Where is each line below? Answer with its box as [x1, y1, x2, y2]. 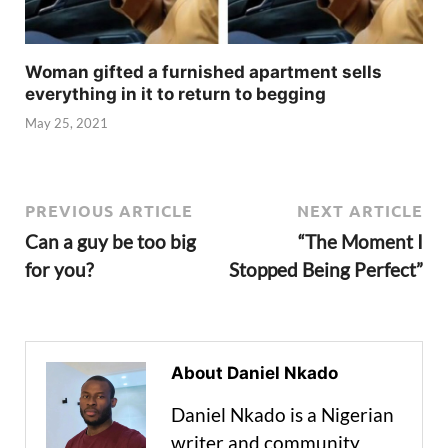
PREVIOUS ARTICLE [25, 200, 193, 222]
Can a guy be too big [25, 230, 196, 254]
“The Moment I [298, 230, 423, 254]
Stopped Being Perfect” [229, 258, 423, 282]
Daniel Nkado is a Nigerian [171, 403, 394, 427]
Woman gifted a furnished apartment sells [25, 62, 382, 83]
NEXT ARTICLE [297, 200, 423, 222]
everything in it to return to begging [25, 84, 326, 105]
